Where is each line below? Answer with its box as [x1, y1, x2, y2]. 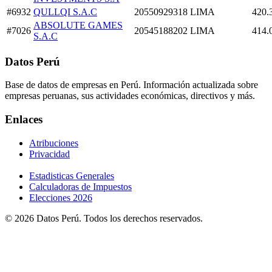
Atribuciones [29, 137, 78, 148]
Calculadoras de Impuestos [29, 182, 132, 192]
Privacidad [29, 148, 70, 159]
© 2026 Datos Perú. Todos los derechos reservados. [5, 213, 203, 224]
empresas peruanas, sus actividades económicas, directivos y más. [5, 90, 255, 101]
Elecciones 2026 [29, 192, 92, 203]
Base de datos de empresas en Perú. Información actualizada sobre [5, 80, 258, 90]
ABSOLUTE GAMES [33, 19, 123, 30]
